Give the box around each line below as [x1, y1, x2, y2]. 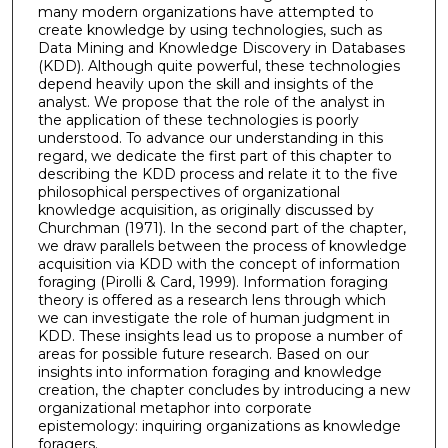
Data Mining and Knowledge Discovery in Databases [37, 39, 405, 58]
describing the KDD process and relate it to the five [37, 165, 398, 184]
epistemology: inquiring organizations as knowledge [37, 417, 401, 436]
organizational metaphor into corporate [37, 399, 312, 418]
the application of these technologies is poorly [37, 111, 359, 130]
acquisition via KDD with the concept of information [37, 255, 400, 274]
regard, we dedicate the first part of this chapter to [37, 147, 392, 166]
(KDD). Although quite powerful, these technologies [37, 57, 400, 76]
